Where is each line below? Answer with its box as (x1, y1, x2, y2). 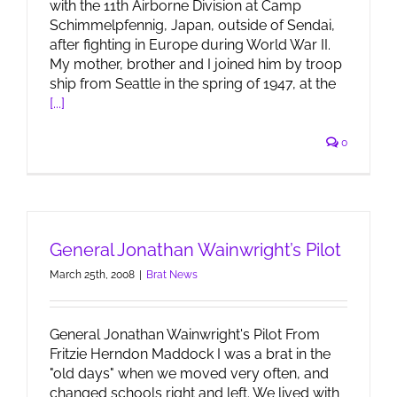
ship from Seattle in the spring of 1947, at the (50, 75, 336, 92)
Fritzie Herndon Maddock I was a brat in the (50, 346, 331, 362)
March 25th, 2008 (50, 269, 135, 281)
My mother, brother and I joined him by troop (50, 56, 342, 73)
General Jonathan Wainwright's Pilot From (50, 326, 320, 343)
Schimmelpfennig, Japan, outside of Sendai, (50, 17, 335, 34)
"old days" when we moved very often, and (50, 365, 329, 382)
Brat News (146, 269, 198, 281)
